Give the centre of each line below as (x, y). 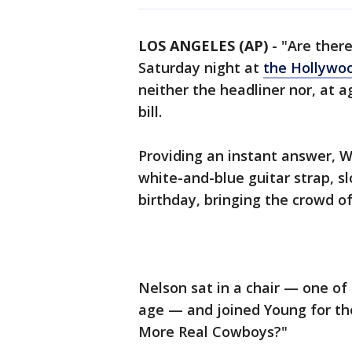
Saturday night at (201, 68)
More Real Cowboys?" (213, 332)
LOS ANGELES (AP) (203, 46)
